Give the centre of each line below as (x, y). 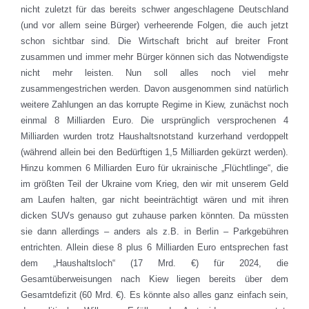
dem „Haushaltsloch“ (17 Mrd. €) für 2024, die (154, 263)
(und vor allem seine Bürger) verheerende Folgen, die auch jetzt (154, 26)
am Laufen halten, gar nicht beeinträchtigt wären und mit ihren (154, 200)
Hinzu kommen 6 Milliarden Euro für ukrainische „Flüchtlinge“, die (154, 168)
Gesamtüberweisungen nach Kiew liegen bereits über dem (154, 279)
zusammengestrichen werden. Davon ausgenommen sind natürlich (154, 89)
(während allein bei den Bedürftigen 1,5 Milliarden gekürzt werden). (154, 152)
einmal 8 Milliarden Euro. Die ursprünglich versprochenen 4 (154, 121)
